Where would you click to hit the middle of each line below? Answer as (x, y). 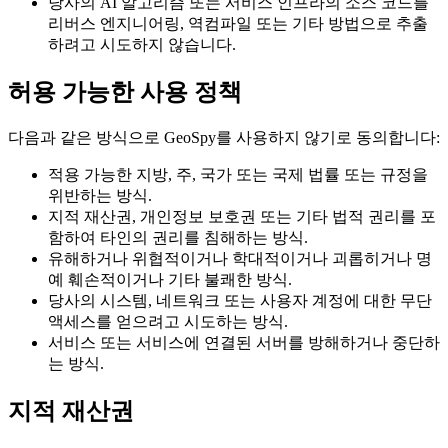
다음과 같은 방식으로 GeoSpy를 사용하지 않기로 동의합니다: (224, 138)
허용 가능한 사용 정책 (125, 92)
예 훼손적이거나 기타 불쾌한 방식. (170, 280)
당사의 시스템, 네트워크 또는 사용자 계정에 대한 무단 (240, 301)
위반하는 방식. (100, 196)
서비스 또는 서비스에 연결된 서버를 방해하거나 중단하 (244, 343)
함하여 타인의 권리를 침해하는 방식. (178, 238)
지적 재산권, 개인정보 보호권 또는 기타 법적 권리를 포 (242, 217)
